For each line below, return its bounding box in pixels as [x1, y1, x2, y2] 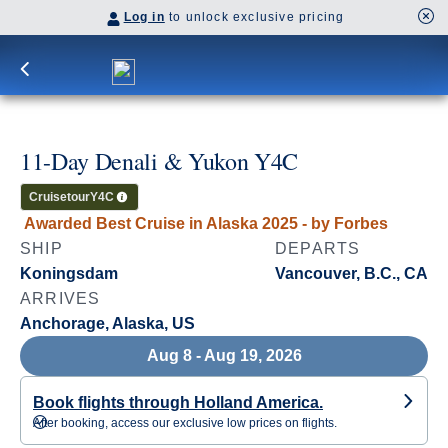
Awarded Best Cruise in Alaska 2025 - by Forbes [24, 215, 388, 232]
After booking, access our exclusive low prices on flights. [33, 416, 337, 430]
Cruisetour [29, 190, 90, 204]
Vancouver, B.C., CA [275, 265, 428, 282]
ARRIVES [20, 290, 101, 307]
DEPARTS [275, 240, 361, 257]
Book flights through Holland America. [33, 394, 323, 411]
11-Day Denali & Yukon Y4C [20, 145, 298, 177]
